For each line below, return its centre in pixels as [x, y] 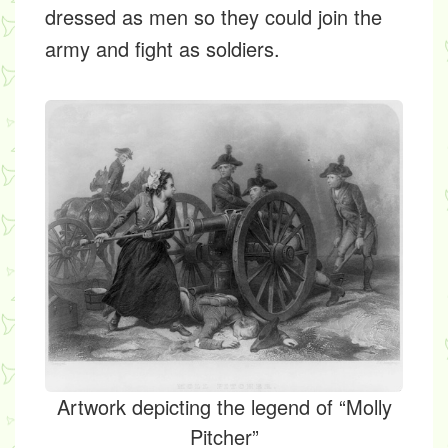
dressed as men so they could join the [213, 17]
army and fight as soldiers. [162, 49]
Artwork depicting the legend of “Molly [224, 407]
